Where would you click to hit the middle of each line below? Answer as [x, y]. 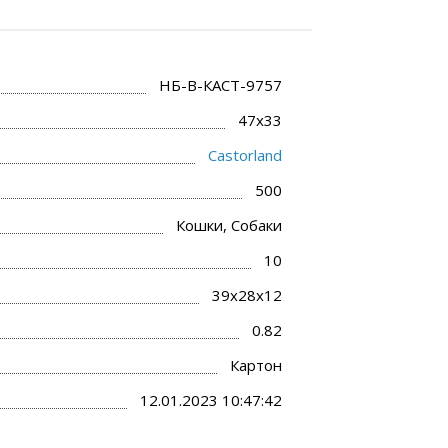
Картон [256, 364]
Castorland [245, 154]
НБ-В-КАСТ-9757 [220, 84]
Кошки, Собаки [229, 224]
